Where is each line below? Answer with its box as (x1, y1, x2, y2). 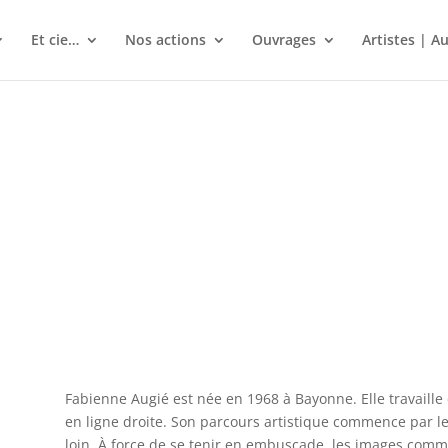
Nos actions (124, 30, 206, 49)
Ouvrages (251, 30, 316, 49)
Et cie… (30, 30, 79, 49)
